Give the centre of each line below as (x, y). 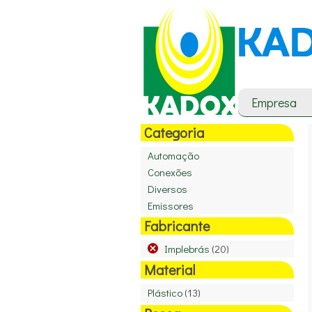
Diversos (167, 189)
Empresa (274, 102)
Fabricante (177, 226)
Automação (173, 155)
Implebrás (187, 249)
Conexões (170, 172)
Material (170, 270)
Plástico (165, 292)
